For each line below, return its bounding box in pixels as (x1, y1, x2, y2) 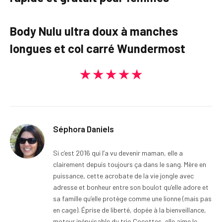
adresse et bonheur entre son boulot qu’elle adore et (53, 183, 209, 192)
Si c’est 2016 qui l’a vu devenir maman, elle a (53, 149, 183, 158)
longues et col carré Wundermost (10, 41, 185, 55)
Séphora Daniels (53, 124, 114, 134)
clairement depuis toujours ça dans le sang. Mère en (53, 160, 206, 169)
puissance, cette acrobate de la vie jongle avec (53, 171, 194, 180)
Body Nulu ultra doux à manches (10, 23, 178, 38)
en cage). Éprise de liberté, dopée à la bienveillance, (53, 206, 206, 215)
